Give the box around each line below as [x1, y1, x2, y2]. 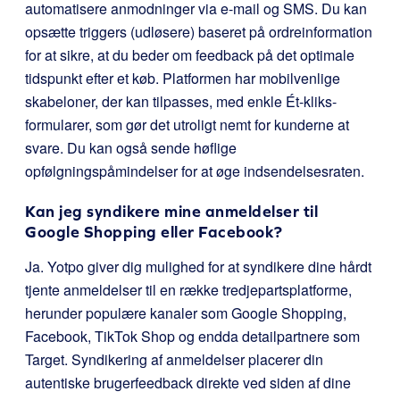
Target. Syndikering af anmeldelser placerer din [25, 349, 323, 370]
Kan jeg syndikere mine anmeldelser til [25, 202, 318, 221]
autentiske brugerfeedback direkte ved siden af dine [25, 372, 351, 393]
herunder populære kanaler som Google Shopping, [25, 303, 346, 323]
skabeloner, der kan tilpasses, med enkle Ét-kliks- [25, 91, 337, 112]
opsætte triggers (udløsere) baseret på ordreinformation [25, 21, 372, 42]
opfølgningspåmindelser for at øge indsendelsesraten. [25, 161, 364, 181]
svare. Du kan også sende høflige [25, 137, 237, 158]
